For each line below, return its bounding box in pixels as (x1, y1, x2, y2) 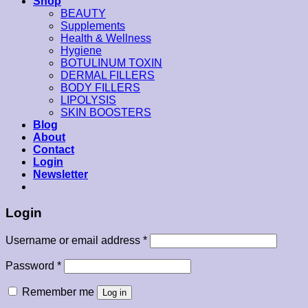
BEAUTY (60, 7, 106, 19)
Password (5, 260, 57, 272)
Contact (33, 143, 74, 155)
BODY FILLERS (60, 81, 140, 93)
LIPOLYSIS (60, 93, 116, 106)
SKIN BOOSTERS (60, 106, 151, 118)
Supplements (60, 19, 125, 32)
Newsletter (33, 168, 88, 180)
